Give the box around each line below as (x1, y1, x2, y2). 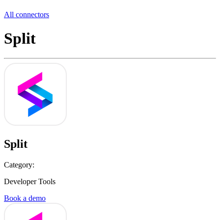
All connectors (4, 10, 49, 19)
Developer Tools (4, 177, 55, 186)
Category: (4, 161, 34, 169)
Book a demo (4, 194, 46, 203)
